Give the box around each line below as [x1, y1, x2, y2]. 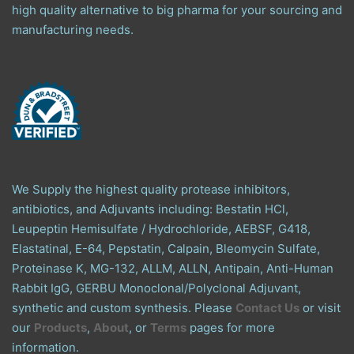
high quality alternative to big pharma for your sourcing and [12, 2, 342, 17]
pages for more [186, 319, 275, 335]
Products [34, 319, 87, 335]
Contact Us [235, 299, 299, 315]
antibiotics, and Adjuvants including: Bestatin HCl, [12, 201, 288, 217]
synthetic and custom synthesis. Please [12, 299, 235, 315]
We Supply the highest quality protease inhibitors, [12, 181, 290, 197]
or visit [299, 299, 341, 315]
